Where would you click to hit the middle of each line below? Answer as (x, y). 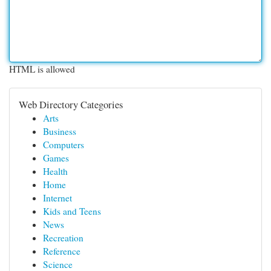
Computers (64, 145)
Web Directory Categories (71, 104)
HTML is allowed (42, 69)
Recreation (63, 238)
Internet (57, 198)
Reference (62, 251)
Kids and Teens (72, 211)
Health (55, 171)
